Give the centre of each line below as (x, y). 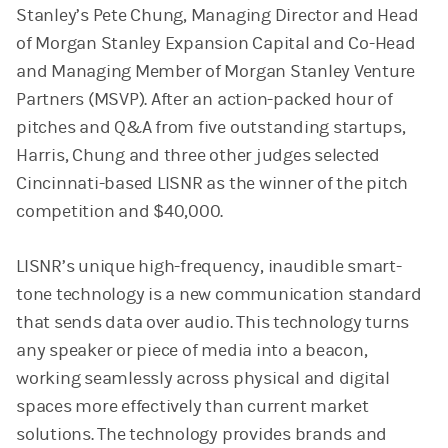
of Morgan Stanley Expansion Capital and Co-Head (216, 43)
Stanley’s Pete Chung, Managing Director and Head (217, 15)
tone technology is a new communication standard (219, 294)
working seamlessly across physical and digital (203, 378)
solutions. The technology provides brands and (202, 434)
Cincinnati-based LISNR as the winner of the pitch (212, 183)
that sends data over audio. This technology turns (213, 322)
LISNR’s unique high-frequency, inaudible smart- (209, 266)
